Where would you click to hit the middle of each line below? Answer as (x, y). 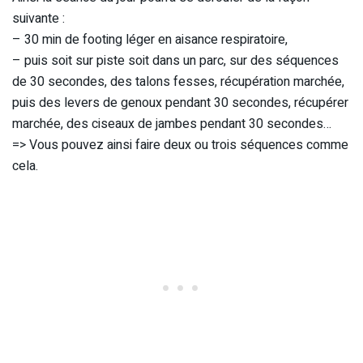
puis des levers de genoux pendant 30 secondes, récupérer (180, 103)
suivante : (38, 19)
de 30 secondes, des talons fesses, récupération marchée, (178, 82)
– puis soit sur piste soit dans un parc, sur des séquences (175, 61)
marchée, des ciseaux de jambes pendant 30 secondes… (172, 124)
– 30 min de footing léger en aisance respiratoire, (150, 40)
